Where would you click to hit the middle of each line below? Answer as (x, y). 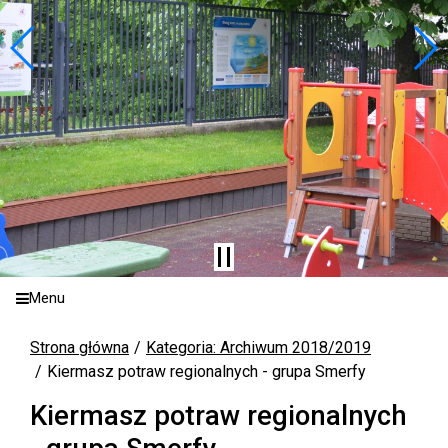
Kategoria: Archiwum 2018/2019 (258, 347)
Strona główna (79, 347)
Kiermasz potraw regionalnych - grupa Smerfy (206, 371)
